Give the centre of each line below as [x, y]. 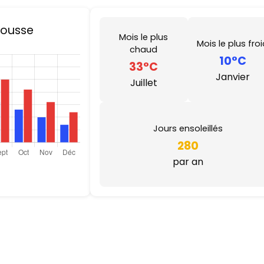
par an [188, 161]
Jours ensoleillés [188, 128]
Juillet [143, 83]
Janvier [232, 77]
